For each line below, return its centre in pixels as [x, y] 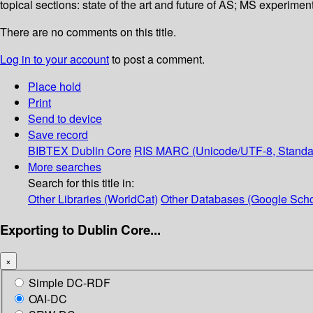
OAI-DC [48, 299]
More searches [65, 167]
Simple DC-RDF [70, 283]
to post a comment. [157, 59]
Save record [58, 135]
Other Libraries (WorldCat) [93, 199]
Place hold [54, 87]
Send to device [65, 119]
